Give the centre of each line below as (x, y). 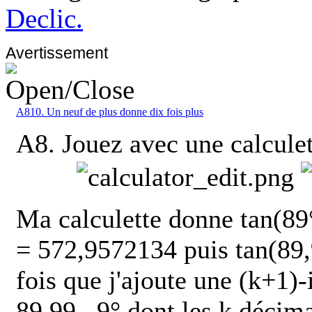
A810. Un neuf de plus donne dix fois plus (110, 111)
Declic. (44, 18)
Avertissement (57, 53)
